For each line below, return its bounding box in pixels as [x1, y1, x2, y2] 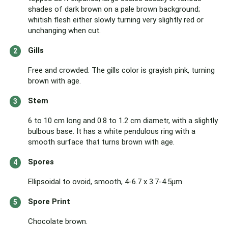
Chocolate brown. [28, 217, 88, 226]
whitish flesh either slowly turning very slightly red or [28, 15, 204, 24]
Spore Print [28, 197, 70, 206]
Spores [28, 157, 54, 166]
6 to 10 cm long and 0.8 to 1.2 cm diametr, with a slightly [28, 116, 218, 125]
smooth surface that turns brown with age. [28, 137, 175, 147]
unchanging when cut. [28, 26, 101, 35]
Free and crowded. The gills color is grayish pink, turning [28, 66, 215, 75]
